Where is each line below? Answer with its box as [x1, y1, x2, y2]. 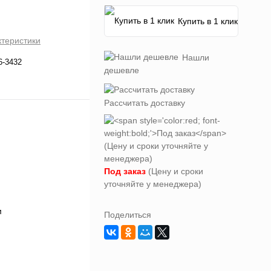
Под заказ [104, 166, 146, 176]
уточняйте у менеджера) [104, 179, 201, 189]
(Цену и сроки [146, 166, 203, 176]
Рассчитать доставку [104, 98, 185, 108]
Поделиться [104, 210, 151, 220]
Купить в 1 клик [178, 16, 238, 26]
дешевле [104, 65, 139, 75]
